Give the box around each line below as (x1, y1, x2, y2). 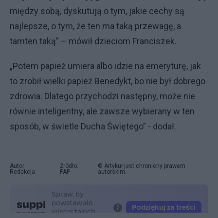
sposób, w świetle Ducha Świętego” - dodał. (10, 121, 176, 131)
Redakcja (10, 168, 35, 175)
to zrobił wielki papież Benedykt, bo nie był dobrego (10, 76, 205, 86)
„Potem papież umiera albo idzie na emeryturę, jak (10, 61, 201, 71)
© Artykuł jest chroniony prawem (97, 163, 185, 169)
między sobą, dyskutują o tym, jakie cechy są (10, 6, 184, 16)
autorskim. (97, 168, 127, 175)
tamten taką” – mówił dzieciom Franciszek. (10, 36, 177, 46)
